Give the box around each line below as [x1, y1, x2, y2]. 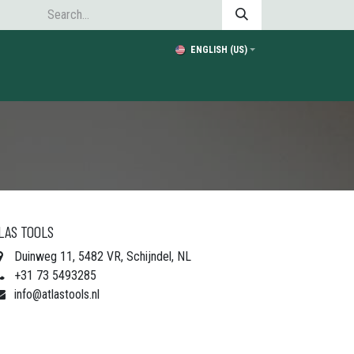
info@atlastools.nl [13, 287, 100, 302]
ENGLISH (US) [190, 44, 247, 55]
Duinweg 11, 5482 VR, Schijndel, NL [13, 249, 191, 264]
